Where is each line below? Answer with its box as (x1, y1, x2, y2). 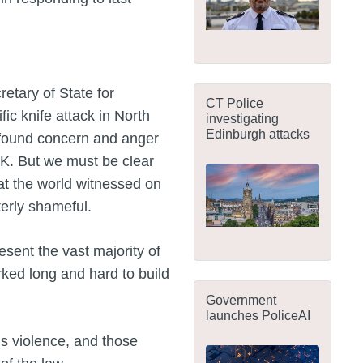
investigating (206, 110, 279, 126)
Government (206, 293, 276, 308)
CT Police (206, 95, 263, 110)
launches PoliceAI (206, 308, 310, 323)
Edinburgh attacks (206, 126, 310, 141)
